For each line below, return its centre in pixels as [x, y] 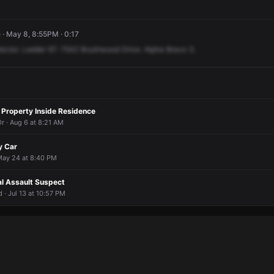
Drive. [132, 49]
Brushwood [100, 49]
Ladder [34, 49]
